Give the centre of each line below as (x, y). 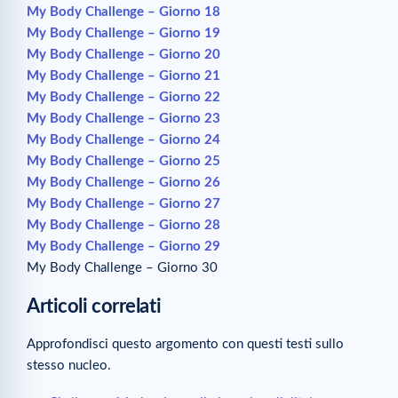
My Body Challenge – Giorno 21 (123, 76)
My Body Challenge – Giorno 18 (123, 12)
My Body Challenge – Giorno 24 (123, 139)
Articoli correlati (94, 306)
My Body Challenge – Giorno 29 (123, 246)
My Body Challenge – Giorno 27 (123, 203)
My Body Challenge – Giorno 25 (123, 161)
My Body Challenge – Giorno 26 (123, 182)
